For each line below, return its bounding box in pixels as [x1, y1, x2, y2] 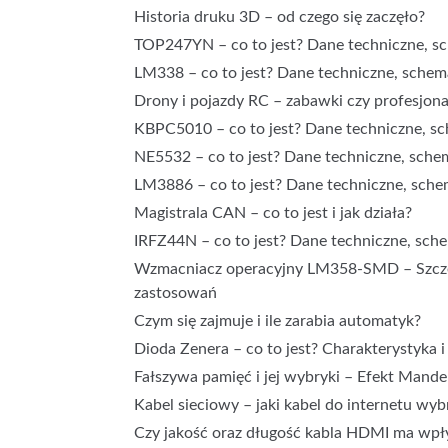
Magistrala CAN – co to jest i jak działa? [134, 205, 413, 221]
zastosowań [134, 285, 218, 301]
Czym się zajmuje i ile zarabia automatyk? [134, 313, 422, 329]
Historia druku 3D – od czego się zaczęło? [134, 9, 426, 25]
